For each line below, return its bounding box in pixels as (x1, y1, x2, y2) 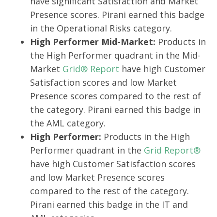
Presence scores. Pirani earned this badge (30, 9, 204, 21)
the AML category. (30, 117, 106, 129)
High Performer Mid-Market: (30, 36, 155, 48)
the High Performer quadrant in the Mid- (30, 49, 201, 62)
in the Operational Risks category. (30, 22, 172, 34)
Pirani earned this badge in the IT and (30, 199, 188, 211)
